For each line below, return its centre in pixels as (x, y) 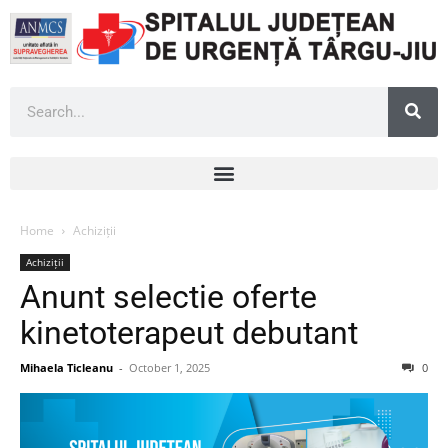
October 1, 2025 (169, 367)
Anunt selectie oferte (168, 296)
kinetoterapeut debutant (189, 332)
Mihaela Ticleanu (66, 367)
